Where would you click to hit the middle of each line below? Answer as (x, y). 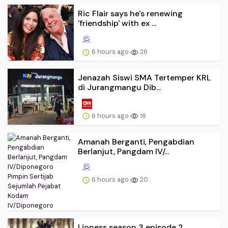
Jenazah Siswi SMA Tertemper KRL (144, 77)
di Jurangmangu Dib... (119, 87)
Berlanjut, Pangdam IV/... (123, 151)
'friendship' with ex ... (117, 23)
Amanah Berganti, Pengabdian (136, 141)
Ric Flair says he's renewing (130, 14)
